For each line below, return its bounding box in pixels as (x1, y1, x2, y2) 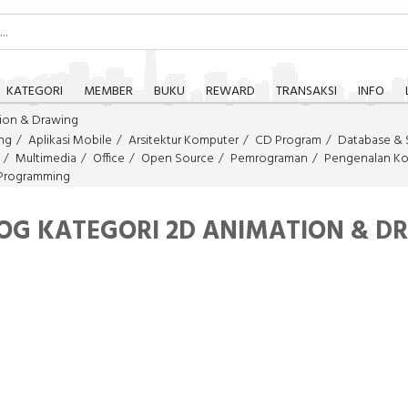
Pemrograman (230, 148, 308, 169)
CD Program (255, 130, 321, 151)
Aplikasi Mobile (28, 130, 112, 151)
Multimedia (15, 148, 76, 169)
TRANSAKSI (275, 81, 337, 102)
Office (93, 148, 125, 169)
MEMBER (83, 81, 133, 102)
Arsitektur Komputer (128, 130, 239, 151)
